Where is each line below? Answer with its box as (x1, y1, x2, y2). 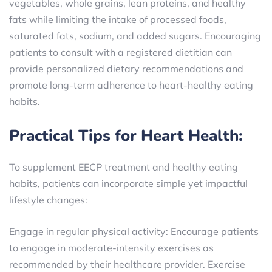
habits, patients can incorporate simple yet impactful (9, 177, 248, 189)
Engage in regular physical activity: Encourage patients (9, 225, 259, 237)
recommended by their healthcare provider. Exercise (9, 258, 245, 270)
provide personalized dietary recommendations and (9, 63, 243, 75)
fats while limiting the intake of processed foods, (9, 13, 226, 25)
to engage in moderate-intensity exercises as (9, 242, 214, 254)
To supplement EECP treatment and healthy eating (9, 161, 238, 173)
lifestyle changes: (9, 194, 87, 206)
